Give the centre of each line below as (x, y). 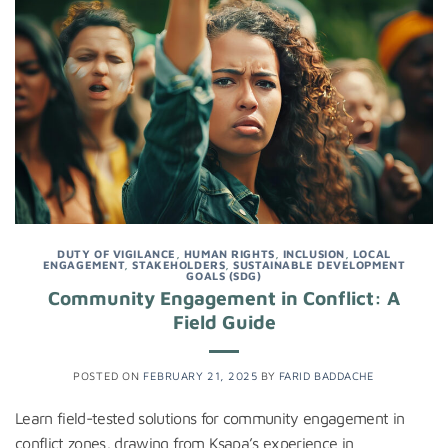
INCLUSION (313, 253)
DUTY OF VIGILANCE (116, 253)
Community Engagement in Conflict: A (224, 298)
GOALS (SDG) (224, 275)
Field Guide (224, 322)
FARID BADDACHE (326, 376)
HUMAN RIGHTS (229, 253)
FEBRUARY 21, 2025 (200, 376)
